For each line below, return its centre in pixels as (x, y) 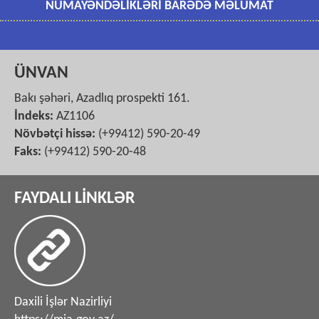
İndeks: (34, 116)
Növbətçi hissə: (55, 134)
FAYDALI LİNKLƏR (75, 198)
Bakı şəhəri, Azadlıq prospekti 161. (102, 98)
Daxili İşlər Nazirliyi (63, 302)
